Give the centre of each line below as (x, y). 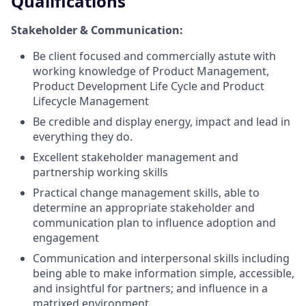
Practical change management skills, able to (146, 192)
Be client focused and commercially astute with (154, 56)
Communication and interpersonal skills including (161, 258)
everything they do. (83, 136)
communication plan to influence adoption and (154, 222)
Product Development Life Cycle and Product (149, 86)
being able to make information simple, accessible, (164, 273)
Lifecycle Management (91, 101)
